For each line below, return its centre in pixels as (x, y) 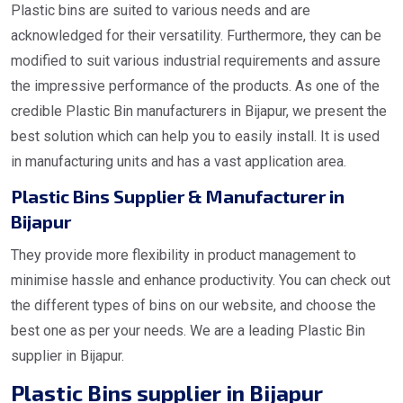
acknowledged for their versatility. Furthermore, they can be (196, 36)
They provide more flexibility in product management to (184, 255)
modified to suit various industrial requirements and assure (196, 61)
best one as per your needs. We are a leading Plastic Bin (188, 331)
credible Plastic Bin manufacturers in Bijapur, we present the (199, 112)
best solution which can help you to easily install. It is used (195, 137)
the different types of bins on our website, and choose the (193, 306)
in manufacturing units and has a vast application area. (179, 162)
